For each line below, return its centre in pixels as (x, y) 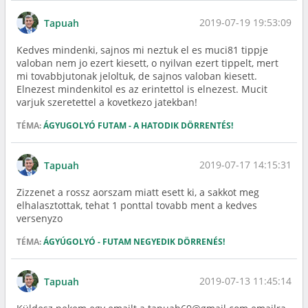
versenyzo (40, 218)
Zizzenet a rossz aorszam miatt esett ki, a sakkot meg (138, 192)
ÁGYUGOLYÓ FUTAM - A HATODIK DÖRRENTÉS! (138, 125)
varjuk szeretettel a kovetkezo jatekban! (107, 102)
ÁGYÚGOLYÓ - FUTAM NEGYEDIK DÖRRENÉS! (134, 242)
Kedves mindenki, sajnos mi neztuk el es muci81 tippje (142, 50)
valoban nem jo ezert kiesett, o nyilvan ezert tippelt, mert (147, 63)
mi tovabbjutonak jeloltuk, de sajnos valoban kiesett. (137, 76)
